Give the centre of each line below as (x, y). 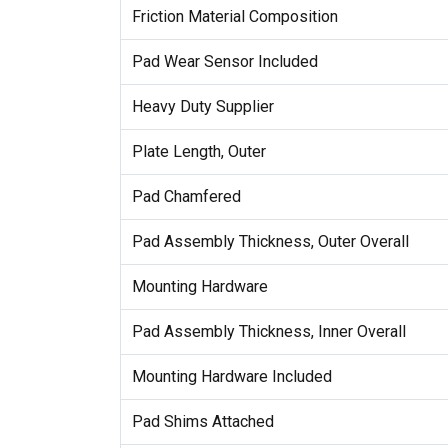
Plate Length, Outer (198, 152)
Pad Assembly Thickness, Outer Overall (270, 242)
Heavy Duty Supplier (202, 107)
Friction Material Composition (234, 17)
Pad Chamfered (186, 197)
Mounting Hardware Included (231, 377)
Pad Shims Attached (202, 422)
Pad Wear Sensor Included (224, 62)
